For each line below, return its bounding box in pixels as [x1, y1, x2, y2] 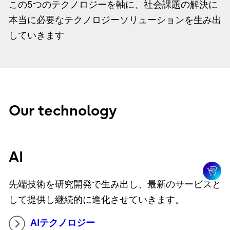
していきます [8, 30, 64, 41]
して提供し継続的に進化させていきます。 [8, 195, 184, 206]
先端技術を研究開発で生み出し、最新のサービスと [8, 179, 221, 190]
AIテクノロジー [30, 218, 95, 229]
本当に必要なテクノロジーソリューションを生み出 [8, 14, 221, 26]
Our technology [8, 102, 117, 119]
